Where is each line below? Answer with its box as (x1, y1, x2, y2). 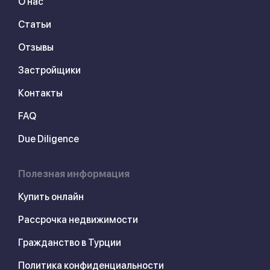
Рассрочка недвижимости (18, 214, 138, 226)
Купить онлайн (18, 191, 84, 203)
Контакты (18, 87, 63, 99)
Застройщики (18, 64, 81, 77)
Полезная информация (18, 168, 130, 180)
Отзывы (18, 42, 54, 54)
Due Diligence (18, 133, 79, 145)
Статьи (18, 19, 51, 31)
